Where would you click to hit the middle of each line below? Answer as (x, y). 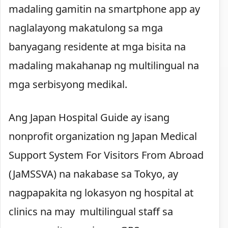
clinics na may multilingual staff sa (91, 211)
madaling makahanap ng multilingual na (104, 65)
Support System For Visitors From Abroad (106, 155)
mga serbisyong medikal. (68, 84)
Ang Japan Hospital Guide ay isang (89, 117)
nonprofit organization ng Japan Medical (103, 136)
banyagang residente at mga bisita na (97, 46)
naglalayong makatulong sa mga (86, 27)
